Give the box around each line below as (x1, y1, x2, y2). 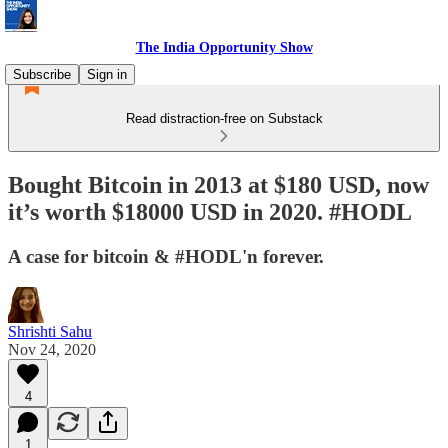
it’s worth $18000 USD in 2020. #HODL (8, 198, 412, 225)
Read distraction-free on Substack (125, 111, 323, 126)
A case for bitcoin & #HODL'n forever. (8, 245, 324, 267)
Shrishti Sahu (8, 322, 92, 340)
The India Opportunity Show (135, 40, 313, 55)
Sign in (87, 67, 127, 82)
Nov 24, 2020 (8, 340, 96, 358)
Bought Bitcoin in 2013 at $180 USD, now (8, 171, 429, 198)
